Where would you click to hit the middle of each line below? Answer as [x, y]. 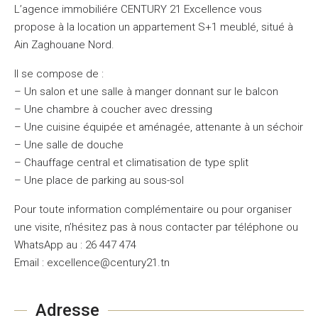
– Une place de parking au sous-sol [99, 180]
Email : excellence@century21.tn [92, 263]
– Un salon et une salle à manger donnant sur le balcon [146, 92]
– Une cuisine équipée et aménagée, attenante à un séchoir [159, 127]
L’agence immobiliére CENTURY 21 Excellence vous [138, 9]
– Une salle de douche [69, 145]
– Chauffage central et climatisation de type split [131, 163]
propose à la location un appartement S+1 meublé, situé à [154, 27]
